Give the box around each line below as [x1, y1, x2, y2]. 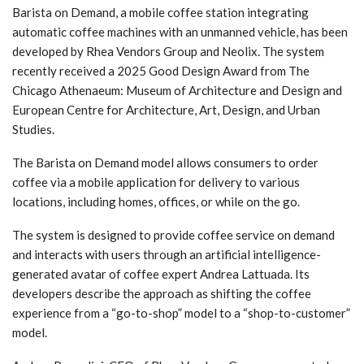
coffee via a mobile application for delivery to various [12, 174, 300, 189]
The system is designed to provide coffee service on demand [12, 227, 335, 242]
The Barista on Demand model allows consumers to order [12, 154, 318, 170]
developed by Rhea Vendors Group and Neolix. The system [12, 43, 324, 58]
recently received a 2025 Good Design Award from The [12, 63, 310, 78]
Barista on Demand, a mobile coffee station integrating [12, 4, 309, 19]
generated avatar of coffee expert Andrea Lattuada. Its [12, 266, 310, 281]
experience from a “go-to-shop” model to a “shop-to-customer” [12, 305, 350, 320]
